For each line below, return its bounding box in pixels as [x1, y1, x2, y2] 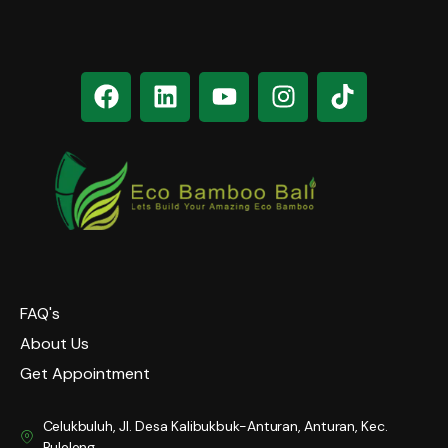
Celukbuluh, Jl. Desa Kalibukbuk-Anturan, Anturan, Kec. [42, 417, 388, 436]
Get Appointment [20, 363, 150, 385]
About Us [20, 333, 89, 355]
